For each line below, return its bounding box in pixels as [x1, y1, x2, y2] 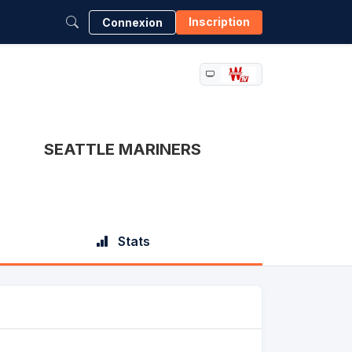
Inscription [189, 14, 250, 28]
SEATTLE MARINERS [44, 140, 201, 159]
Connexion [102, 15, 163, 29]
